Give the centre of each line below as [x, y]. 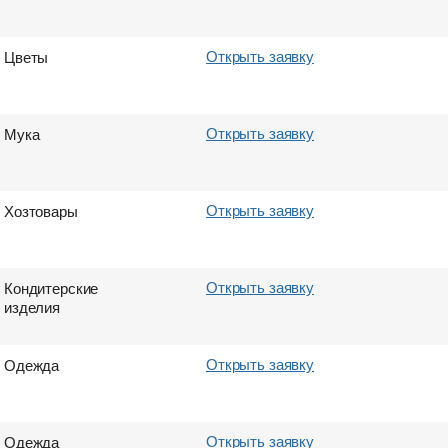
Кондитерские [51, 287]
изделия [32, 306]
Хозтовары [41, 210]
